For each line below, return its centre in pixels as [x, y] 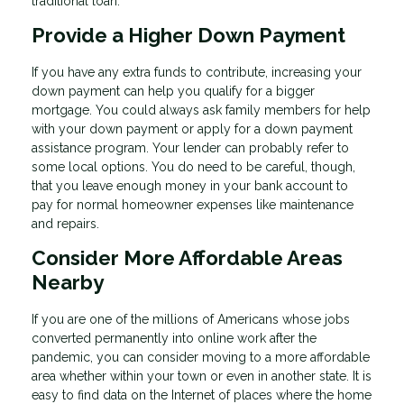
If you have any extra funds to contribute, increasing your [197, 73]
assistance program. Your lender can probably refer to [190, 148]
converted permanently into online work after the [174, 338]
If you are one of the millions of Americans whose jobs [191, 319]
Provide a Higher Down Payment [188, 36]
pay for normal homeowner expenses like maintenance [193, 205]
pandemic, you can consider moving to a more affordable [201, 357]
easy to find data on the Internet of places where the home [202, 395]
